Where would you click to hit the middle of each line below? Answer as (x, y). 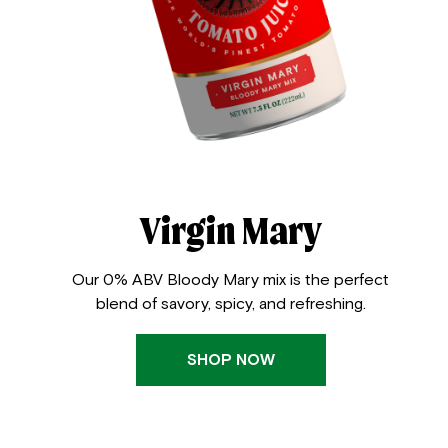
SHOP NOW (230, 359)
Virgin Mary (231, 230)
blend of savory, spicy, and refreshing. (230, 303)
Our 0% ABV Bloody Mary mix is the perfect (231, 279)
